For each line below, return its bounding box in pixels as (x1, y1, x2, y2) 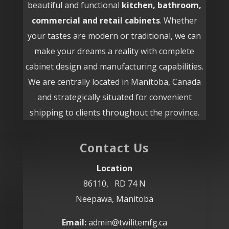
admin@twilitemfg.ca (86, 216, 167, 228)
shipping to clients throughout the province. (29, 106, 199, 118)
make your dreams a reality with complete (34, 45, 195, 57)
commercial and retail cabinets (31, 14, 160, 26)
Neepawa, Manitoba (75, 193, 153, 204)
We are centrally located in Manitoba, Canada (28, 76, 201, 87)
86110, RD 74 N (83, 177, 146, 189)
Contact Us (80, 139, 149, 156)
